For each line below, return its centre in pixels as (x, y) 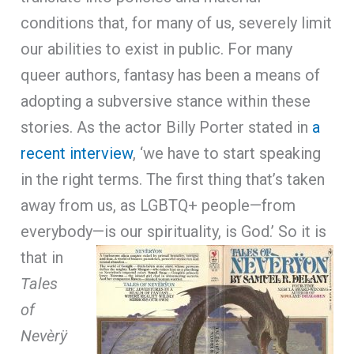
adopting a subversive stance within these (166, 101)
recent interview (77, 153)
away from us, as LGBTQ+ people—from (158, 205)
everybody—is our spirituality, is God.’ (148, 231)
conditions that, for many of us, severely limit (177, 23)
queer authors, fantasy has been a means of (171, 75)
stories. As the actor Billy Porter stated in (167, 127)
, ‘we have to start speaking (227, 153)
